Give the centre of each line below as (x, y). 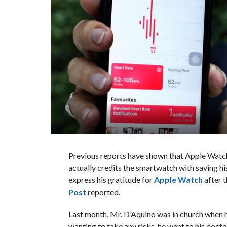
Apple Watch (178, 179)
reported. (103, 192)
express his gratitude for (111, 179)
